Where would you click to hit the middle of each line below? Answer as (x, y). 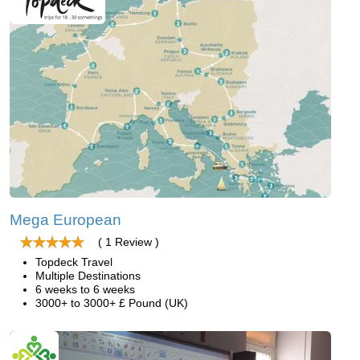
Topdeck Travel (74, 262)
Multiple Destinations (88, 276)
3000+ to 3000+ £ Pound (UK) (112, 303)
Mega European (65, 220)
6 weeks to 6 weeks (85, 290)
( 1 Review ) (129, 242)
